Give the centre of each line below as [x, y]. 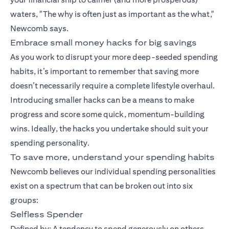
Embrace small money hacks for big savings [104, 43]
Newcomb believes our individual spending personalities [113, 172]
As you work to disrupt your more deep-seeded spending [114, 57]
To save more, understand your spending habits [112, 157]
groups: [24, 200]
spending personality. [50, 143]
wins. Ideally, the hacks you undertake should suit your [109, 129]
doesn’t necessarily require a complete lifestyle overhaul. [112, 86]
